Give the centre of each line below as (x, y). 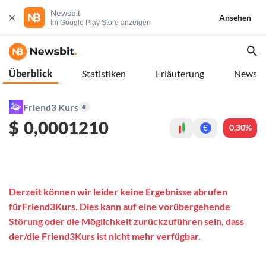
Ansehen (235, 17)
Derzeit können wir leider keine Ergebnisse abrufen (118, 192)
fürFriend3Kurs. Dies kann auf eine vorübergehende (120, 207)
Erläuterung (180, 73)
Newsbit (65, 13)
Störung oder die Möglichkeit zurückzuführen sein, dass (126, 221)
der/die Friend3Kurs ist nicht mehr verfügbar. (105, 236)
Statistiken (104, 73)
